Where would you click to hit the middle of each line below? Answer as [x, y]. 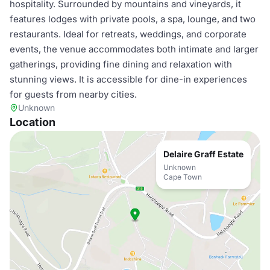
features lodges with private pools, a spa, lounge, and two [133, 19]
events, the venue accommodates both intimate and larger [134, 49]
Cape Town [183, 177]
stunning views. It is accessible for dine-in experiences [128, 79]
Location [33, 122]
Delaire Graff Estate [203, 154]
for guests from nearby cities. [73, 94]
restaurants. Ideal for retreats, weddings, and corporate [128, 34]
